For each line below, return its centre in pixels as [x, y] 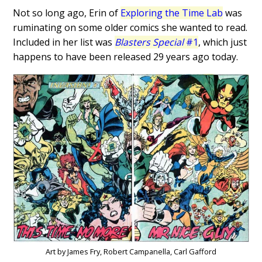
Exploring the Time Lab [172, 13]
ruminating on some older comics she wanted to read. [130, 28]
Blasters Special [149, 42]
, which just [223, 42]
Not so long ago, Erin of [67, 13]
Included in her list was [64, 42]
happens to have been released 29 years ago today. [126, 57]
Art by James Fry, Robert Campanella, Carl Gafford [131, 251]
